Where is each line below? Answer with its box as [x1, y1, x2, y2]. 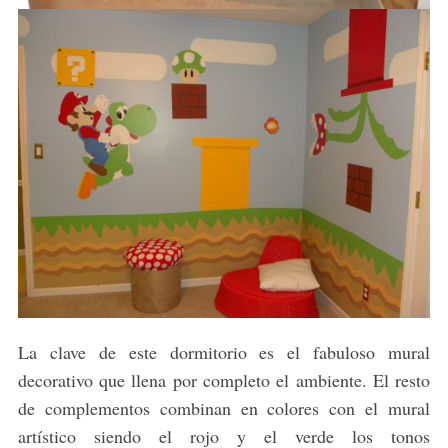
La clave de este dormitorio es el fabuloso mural [17, 340, 431, 365]
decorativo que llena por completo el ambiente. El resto [17, 368, 431, 393]
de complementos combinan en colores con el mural [17, 396, 431, 421]
